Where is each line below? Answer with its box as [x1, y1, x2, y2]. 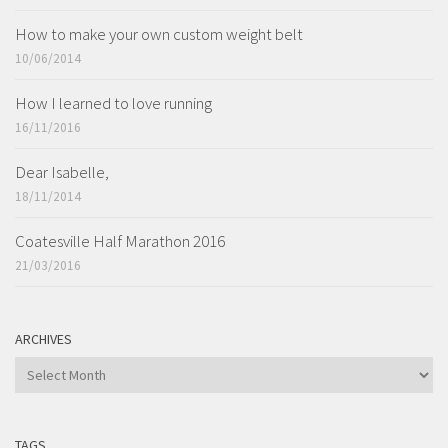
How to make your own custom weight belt [15, 23, 303, 46]
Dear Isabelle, [15, 161, 109, 184]
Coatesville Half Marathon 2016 [15, 230, 225, 253]
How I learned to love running [15, 92, 212, 115]
